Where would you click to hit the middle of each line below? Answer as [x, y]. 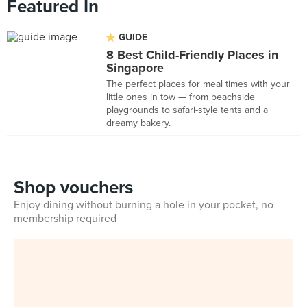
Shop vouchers [73, 187]
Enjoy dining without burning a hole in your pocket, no [144, 205]
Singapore [135, 68]
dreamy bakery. [138, 123]
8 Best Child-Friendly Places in [192, 55]
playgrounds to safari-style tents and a [187, 110]
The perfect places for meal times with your [198, 84]
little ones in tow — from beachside [181, 97]
